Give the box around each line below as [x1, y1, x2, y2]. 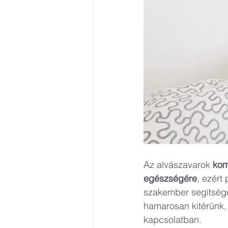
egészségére [144, 173, 197, 184]
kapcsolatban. [144, 214, 202, 225]
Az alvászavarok [144, 159, 213, 170]
